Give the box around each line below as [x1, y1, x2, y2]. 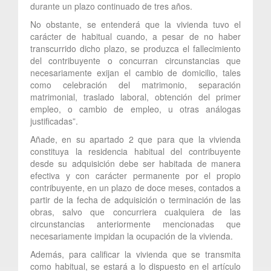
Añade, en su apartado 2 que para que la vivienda [30, 132, 241, 145]
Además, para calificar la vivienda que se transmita [30, 247, 241, 260]
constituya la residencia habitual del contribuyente [30, 145, 241, 157]
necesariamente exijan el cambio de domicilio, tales [30, 66, 241, 79]
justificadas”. [30, 114, 78, 127]
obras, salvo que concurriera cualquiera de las [30, 205, 241, 218]
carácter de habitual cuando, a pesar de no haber [30, 30, 241, 42]
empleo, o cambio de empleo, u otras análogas [30, 102, 241, 115]
